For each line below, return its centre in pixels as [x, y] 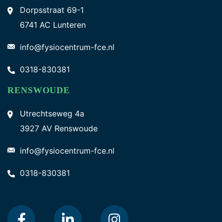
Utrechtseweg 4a [52, 113]
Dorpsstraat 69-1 [52, 10]
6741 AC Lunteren [53, 25]
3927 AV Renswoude [59, 128]
